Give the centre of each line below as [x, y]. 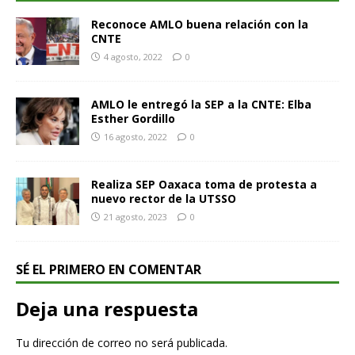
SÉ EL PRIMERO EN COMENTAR [109, 270]
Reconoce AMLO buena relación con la [200, 24]
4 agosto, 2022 [133, 56]
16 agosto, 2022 [136, 136]
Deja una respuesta [107, 309]
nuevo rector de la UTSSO [164, 198]
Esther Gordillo [133, 118]
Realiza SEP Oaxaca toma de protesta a [204, 184]
